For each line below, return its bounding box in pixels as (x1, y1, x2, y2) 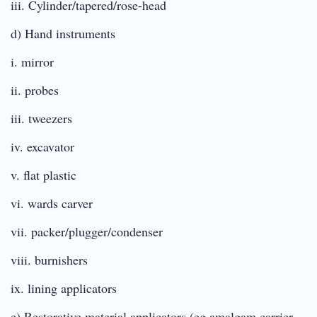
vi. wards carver (11, 194, 93, 212)
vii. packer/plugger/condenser (11, 222, 163, 240)
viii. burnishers (11, 250, 88, 268)
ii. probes (11, 81, 59, 98)
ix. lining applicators (11, 279, 117, 296)
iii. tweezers (11, 109, 72, 127)
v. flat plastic (11, 166, 76, 183)
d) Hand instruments (11, 24, 115, 42)
